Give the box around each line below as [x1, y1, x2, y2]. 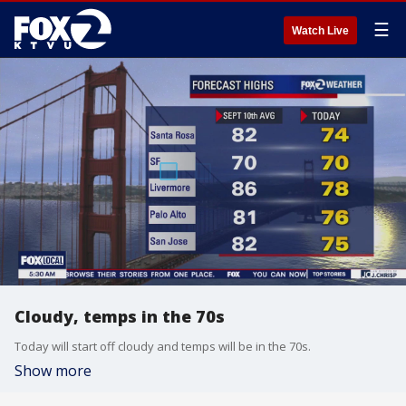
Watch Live [292, 24, 349, 37]
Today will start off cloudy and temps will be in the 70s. [14, 338, 311, 354]
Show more [14, 361, 92, 381]
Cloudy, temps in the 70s [14, 305, 225, 327]
